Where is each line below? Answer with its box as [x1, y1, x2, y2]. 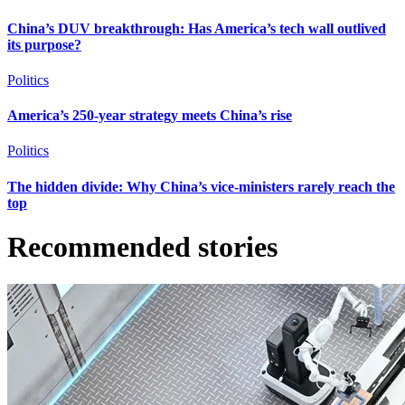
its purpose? [7, 36, 81, 52]
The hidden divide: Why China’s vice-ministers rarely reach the [7, 178, 395, 194]
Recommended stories [7, 231, 278, 264]
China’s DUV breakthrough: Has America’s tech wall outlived [7, 20, 386, 36]
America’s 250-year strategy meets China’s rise [7, 108, 292, 124]
